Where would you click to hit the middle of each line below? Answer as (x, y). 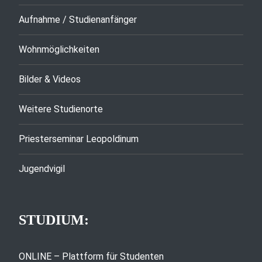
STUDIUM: (54, 220)
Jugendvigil (42, 168)
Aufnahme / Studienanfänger (78, 19)
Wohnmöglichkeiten (59, 49)
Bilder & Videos (50, 79)
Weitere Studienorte (61, 109)
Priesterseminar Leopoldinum (79, 139)
